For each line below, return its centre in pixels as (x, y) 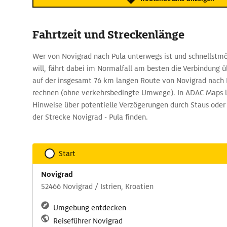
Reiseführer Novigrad (88, 221)
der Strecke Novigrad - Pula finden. (90, 117)
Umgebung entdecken (90, 208)
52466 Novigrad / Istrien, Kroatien (97, 186)
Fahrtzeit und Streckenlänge (108, 35)
